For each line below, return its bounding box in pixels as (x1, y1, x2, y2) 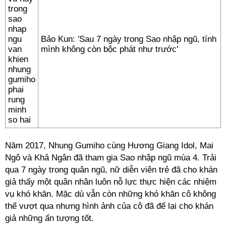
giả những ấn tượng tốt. (5, 213, 94, 223)
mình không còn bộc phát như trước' (41, 44, 178, 54)
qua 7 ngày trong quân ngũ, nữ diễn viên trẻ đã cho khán (5, 165, 217, 175)
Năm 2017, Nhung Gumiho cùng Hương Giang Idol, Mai (5, 141, 213, 150)
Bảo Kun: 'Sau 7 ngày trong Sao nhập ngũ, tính (41, 34, 216, 44)
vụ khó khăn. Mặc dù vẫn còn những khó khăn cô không (5, 189, 216, 199)
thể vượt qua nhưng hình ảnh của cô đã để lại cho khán (5, 201, 213, 211)
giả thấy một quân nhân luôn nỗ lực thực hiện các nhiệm (5, 177, 216, 187)
